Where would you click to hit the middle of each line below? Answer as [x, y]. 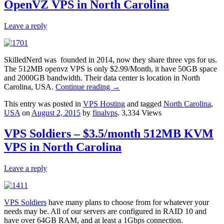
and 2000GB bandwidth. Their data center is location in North [102, 77]
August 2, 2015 [56, 112]
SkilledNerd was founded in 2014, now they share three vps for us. [110, 59]
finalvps [105, 112]
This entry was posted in [43, 103]
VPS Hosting [104, 103]
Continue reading [84, 86]
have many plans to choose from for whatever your [128, 202]
